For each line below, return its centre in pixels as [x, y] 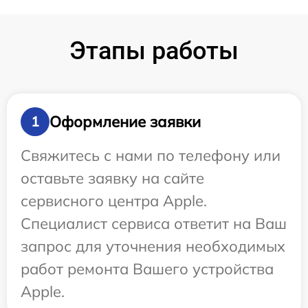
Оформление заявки [125, 121]
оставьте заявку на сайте [112, 178]
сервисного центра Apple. [114, 201]
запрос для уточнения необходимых [153, 246]
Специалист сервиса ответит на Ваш [154, 224]
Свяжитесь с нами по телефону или [151, 156]
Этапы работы [154, 51]
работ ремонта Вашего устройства [147, 269]
